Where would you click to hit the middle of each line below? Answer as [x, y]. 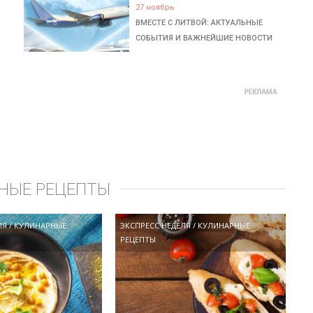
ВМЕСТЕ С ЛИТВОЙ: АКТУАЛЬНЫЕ [199, 23]
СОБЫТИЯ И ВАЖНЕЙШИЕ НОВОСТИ [204, 38]
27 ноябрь [155, 7]
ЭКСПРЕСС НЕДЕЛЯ [156, 225]
